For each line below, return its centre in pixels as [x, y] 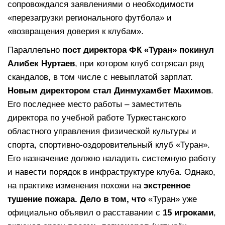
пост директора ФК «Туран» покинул [138, 50]
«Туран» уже [171, 199]
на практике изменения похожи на [76, 185]
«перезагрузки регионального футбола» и [90, 18]
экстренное [167, 185]
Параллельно [35, 50]
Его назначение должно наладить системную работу [112, 158]
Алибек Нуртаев [41, 63]
